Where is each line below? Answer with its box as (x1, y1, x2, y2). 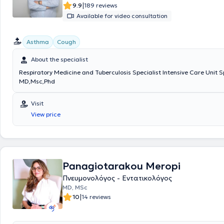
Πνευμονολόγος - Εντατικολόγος (62, 173, 172, 182)
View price (31, 110, 60, 118)
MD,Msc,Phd (19, 77, 55, 85)
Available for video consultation (76, 12, 167, 19)
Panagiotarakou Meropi (62, 159, 180, 172)
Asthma (26, 38, 49, 45)
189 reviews (84, 1, 117, 9)
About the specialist (31, 55, 88, 63)
